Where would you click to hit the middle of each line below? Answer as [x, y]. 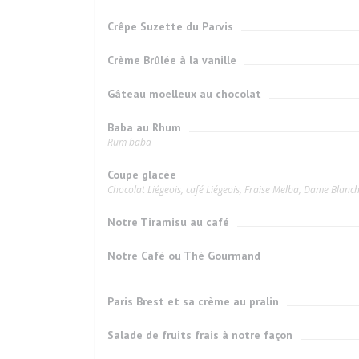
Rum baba [129, 142]
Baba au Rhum [144, 127]
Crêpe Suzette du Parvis [170, 26]
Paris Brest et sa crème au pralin [193, 301]
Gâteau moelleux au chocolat [184, 94]
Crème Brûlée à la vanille [172, 60]
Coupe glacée [142, 175]
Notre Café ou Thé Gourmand [184, 256]
